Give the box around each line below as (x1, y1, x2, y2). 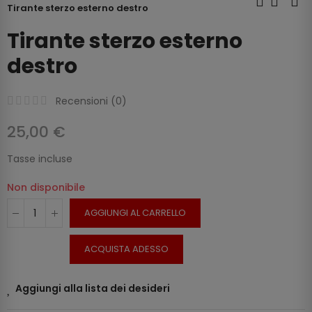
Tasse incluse (7, 152, 72, 166)
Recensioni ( (56, 94, 116, 109)
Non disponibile (7, 180, 85, 195)
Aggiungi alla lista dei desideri (15, 281, 170, 296)
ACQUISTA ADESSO (84, 242, 169, 256)
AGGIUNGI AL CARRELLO (84, 206, 186, 220)
